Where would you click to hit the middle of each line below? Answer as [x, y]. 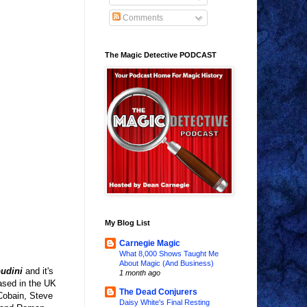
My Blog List [127, 223]
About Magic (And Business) [167, 263]
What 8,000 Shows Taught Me [169, 254]
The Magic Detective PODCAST [161, 55]
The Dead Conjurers [158, 292]
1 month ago [140, 273]
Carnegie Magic [150, 244]
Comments [142, 18]
